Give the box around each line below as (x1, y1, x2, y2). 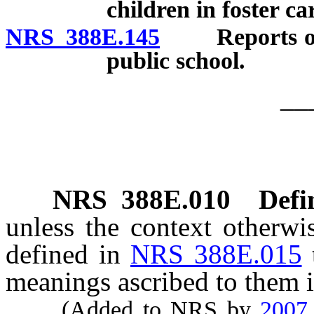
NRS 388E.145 (6, 24, 160, 50)
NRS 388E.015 (130, 239, 302, 270)
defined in (6, 239, 130, 270)
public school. (107, 48, 245, 74)
